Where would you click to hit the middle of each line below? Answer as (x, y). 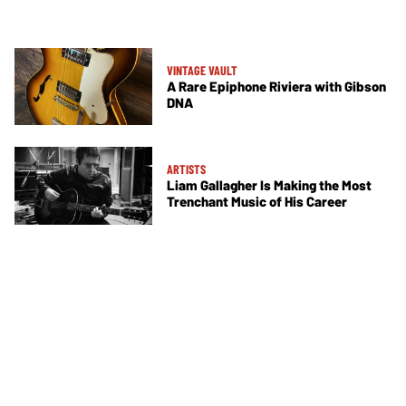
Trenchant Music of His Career (257, 202)
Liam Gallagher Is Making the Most (269, 185)
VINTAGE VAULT (202, 70)
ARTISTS (186, 169)
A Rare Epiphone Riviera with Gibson (276, 86)
